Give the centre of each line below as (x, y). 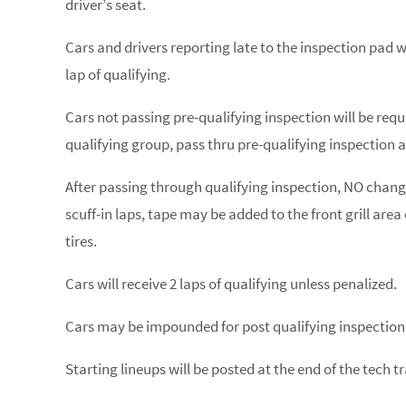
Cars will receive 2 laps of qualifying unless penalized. (231, 284)
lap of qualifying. (118, 74)
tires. (81, 241)
